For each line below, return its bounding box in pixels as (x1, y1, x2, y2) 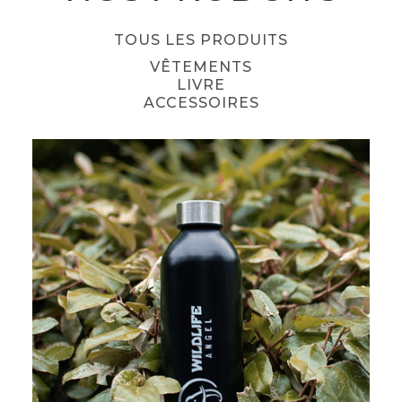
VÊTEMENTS (150, 58, 252, 76)
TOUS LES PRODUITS (114, 31, 288, 49)
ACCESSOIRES (143, 94, 259, 112)
